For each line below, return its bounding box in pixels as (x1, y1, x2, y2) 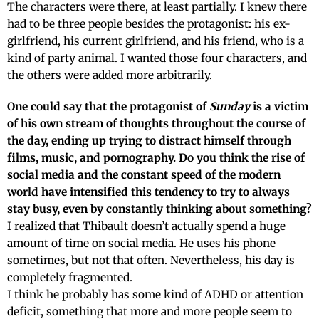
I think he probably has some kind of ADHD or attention (7, 287, 303, 301)
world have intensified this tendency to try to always (7, 184, 290, 199)
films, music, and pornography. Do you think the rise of (7, 150, 305, 164)
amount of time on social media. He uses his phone (7, 236, 276, 250)
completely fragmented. (7, 270, 132, 284)
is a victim (250, 99, 308, 113)
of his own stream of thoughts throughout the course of (7, 116, 305, 130)
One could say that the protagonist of (7, 99, 209, 113)
